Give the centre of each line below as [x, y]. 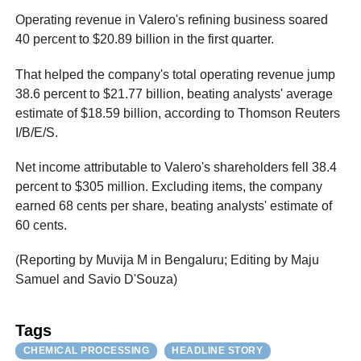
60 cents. [41, 225]
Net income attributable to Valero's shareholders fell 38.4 [176, 167]
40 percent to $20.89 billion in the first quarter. [145, 39]
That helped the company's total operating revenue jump [176, 74]
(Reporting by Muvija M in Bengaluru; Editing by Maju [168, 260]
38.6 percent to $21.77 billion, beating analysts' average [174, 93]
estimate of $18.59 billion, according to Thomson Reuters [178, 113]
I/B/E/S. [37, 132]
